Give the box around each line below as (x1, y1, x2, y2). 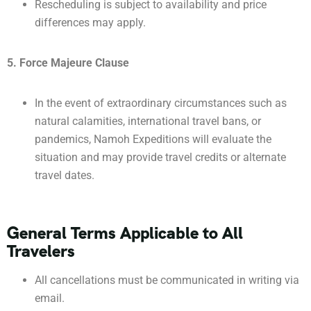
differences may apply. (35, 15, 146, 29)
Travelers (7, 240, 75, 262)
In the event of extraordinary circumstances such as (35, 96, 287, 110)
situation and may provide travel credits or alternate (35, 150, 286, 164)
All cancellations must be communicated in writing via (35, 274, 299, 287)
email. (35, 292, 65, 305)
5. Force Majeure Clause (7, 56, 129, 69)
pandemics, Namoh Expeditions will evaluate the (35, 132, 271, 146)
